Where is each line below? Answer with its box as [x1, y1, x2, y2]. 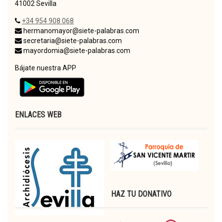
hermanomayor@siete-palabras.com [22, 26, 139, 35]
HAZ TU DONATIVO [111, 189, 171, 199]
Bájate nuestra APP [15, 63, 76, 72]
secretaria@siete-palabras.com [22, 36, 122, 45]
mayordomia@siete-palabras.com [22, 46, 130, 55]
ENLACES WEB [15, 110, 61, 119]
